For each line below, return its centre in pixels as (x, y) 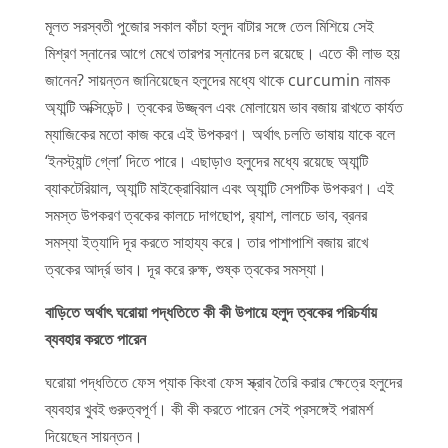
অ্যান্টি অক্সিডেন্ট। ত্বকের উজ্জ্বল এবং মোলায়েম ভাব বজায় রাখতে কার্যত (223, 106)
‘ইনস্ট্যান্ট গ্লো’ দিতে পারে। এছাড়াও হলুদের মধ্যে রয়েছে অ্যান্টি (206, 160)
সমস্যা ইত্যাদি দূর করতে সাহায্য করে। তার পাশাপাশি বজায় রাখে (206, 241)
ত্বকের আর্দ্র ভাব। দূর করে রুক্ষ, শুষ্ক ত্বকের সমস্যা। (187, 268)
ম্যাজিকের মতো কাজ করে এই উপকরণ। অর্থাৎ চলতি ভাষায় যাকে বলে (219, 133)
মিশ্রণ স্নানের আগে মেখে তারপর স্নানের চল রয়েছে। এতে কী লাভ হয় (222, 52)
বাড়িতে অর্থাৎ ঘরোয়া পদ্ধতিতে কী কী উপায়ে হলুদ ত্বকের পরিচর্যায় (210, 311)
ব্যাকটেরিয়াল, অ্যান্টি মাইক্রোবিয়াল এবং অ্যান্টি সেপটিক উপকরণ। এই (219, 187)
